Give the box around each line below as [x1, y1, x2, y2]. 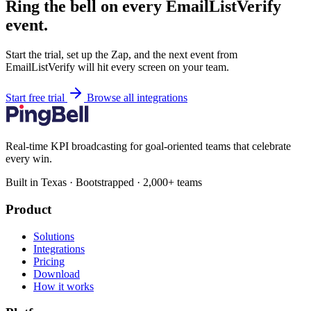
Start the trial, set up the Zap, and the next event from [6, 49, 237, 61]
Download [33, 267, 80, 280]
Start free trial [6, 92, 67, 104]
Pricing [33, 255, 65, 267]
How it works [33, 280, 94, 292]
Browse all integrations [87, 92, 187, 104]
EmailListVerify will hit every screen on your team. [6, 61, 229, 74]
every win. [6, 153, 52, 165]
